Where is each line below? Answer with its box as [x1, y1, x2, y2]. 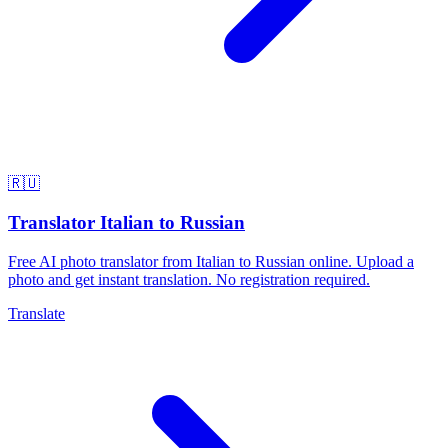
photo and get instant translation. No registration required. [8, 270, 370, 288]
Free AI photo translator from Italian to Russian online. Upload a [8, 252, 414, 270]
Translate [8, 304, 65, 322]
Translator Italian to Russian [8, 211, 245, 233]
